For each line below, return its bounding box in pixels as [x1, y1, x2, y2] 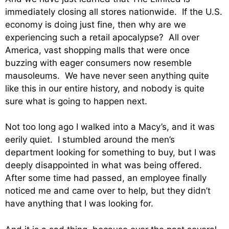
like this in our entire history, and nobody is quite [5, 83, 204, 94]
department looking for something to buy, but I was [5, 147, 216, 158]
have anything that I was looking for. [5, 198, 153, 209]
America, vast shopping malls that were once [5, 44, 190, 55]
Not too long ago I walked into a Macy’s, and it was [5, 122, 215, 132]
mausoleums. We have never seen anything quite [5, 70, 209, 81]
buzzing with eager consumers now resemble [5, 57, 192, 68]
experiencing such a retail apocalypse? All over [5, 32, 199, 42]
